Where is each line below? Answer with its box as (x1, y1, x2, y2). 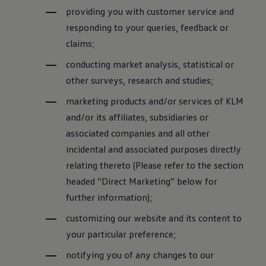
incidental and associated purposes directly (66, 143, 242, 155)
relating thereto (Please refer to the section (66, 159, 244, 171)
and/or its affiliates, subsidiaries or (66, 111, 209, 123)
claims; (66, 37, 95, 49)
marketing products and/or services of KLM (66, 95, 244, 107)
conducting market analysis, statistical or (66, 58, 235, 70)
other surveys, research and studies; (66, 74, 214, 86)
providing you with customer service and (66, 5, 235, 17)
